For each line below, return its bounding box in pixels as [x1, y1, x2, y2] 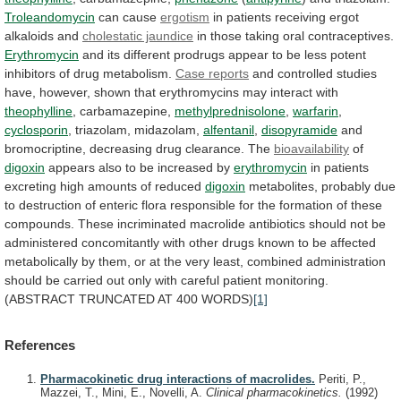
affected [330, 235, 376, 250]
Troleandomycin [4, 9, 95, 24]
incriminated [117, 216, 186, 231]
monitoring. [265, 272, 328, 287]
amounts [88, 178, 137, 193]
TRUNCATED [79, 291, 155, 306]
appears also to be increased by [45, 159, 234, 175]
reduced [155, 178, 201, 193]
